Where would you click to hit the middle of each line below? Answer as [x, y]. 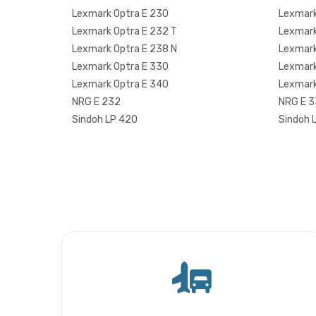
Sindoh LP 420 [105, 119]
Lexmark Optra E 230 [120, 13]
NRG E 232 [96, 102]
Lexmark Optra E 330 [120, 66]
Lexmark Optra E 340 [120, 84]
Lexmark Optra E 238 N [124, 49]
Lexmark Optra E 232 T [124, 31]
